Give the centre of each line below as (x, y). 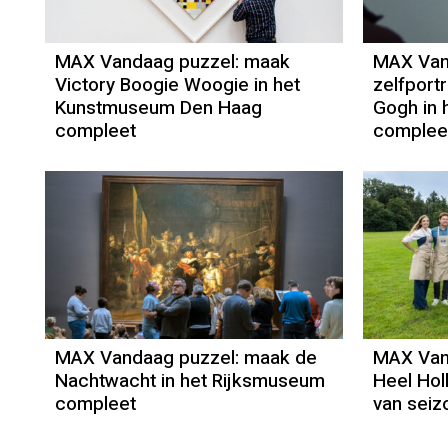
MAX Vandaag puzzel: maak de (186, 358)
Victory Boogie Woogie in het (177, 85)
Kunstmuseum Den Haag (158, 108)
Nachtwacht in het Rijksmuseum (190, 381)
